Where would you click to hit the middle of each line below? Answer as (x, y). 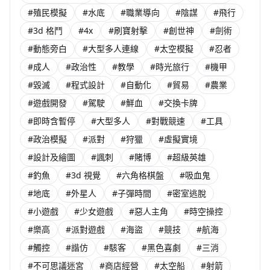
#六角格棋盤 (140, 175)
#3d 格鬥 (45, 30)
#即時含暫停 (52, 121)
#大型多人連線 (111, 49)
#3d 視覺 (83, 175)
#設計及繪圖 (52, 157)
